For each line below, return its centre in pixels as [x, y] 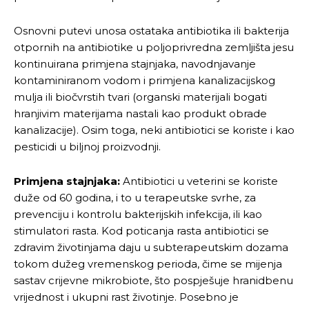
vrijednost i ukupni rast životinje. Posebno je [126, 297]
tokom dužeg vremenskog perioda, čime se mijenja [148, 263]
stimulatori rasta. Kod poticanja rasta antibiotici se [141, 230]
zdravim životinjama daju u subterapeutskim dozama [151, 247]
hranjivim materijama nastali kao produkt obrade [140, 113]
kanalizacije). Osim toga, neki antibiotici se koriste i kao [154, 130]
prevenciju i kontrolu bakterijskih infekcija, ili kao [138, 214]
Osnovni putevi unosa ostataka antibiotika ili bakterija [151, 30]
